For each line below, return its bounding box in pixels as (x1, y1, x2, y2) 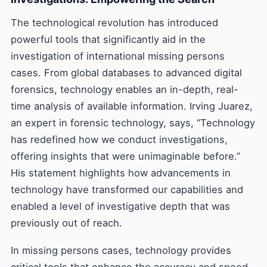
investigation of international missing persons (11, 50, 225, 62)
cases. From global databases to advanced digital (11, 67, 242, 79)
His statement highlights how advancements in (11, 167, 231, 179)
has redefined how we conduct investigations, (11, 133, 228, 145)
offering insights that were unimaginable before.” (11, 150, 240, 162)
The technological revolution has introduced (11, 17, 218, 29)
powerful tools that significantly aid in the (11, 33, 206, 45)
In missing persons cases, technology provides (11, 244, 231, 256)
